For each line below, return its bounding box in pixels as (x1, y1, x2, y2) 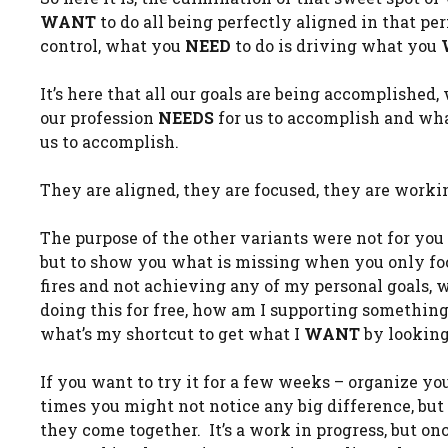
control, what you (40, 35, 185, 56)
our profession (40, 107, 158, 128)
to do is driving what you (231, 35, 441, 56)
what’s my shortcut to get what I (40, 323, 304, 344)
